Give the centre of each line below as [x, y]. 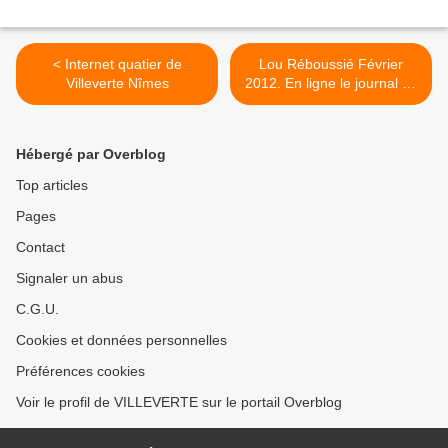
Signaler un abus [69, 278]
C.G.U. [37, 309]
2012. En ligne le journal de [331, 83]
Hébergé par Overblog [91, 154]
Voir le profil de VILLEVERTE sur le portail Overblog [179, 402]
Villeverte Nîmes [117, 83]
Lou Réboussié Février [331, 64]
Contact [40, 247]
